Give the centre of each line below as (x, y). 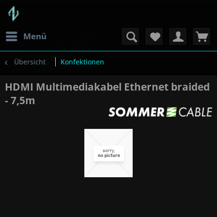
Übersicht (30, 62)
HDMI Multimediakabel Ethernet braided (107, 87)
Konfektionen (82, 62)
